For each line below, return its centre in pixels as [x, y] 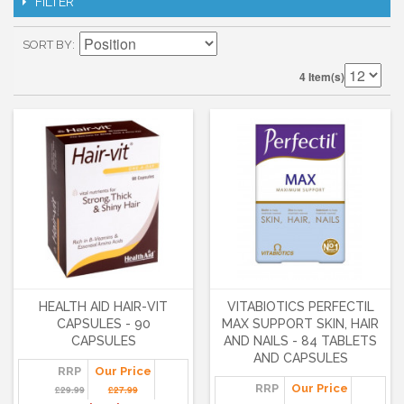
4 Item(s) [322, 77]
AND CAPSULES [300, 358]
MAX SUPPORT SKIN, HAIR [301, 324]
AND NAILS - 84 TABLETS [301, 341]
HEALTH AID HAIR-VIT [104, 307]
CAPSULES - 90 [103, 324]
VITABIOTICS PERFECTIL [300, 307]
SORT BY [47, 45]
